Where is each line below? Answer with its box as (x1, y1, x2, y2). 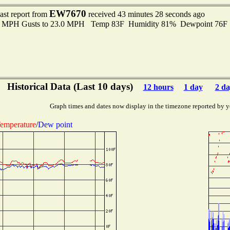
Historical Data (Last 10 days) (7, 81, 133, 92)
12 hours (143, 83, 174, 91)
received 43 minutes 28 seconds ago (86, 10, 205, 18)
